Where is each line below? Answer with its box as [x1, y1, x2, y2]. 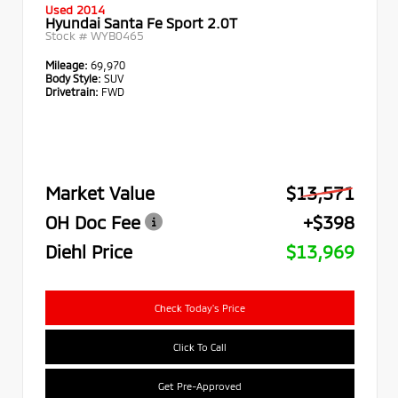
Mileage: [45, 58, 91, 70]
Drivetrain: [45, 84, 99, 97]
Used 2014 [45, 2, 105, 16]
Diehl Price [45, 240, 132, 262]
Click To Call [173, 340, 227, 352]
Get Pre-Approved [158, 379, 242, 391]
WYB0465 [91, 28, 144, 42]
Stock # [45, 28, 91, 42]
